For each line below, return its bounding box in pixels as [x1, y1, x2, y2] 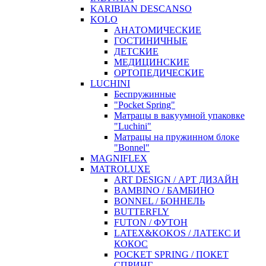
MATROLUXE [90, 163, 150, 174]
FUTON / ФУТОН [114, 217, 188, 227]
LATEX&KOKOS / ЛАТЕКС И [114, 227, 240, 238]
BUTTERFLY [114, 206, 169, 217]
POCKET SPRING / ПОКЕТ [114, 249, 229, 259]
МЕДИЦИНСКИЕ [114, 56, 189, 67]
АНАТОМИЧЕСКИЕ [114, 24, 201, 35]
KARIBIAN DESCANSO [90, 3, 192, 14]
